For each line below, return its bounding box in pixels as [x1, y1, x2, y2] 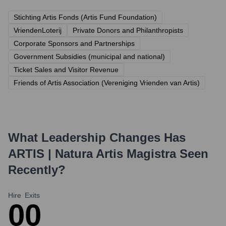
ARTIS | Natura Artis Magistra [8, 147, 176, 160]
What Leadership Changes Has [8, 131, 186, 144]
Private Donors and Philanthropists [73, 26, 183, 34]
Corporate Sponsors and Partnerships [14, 39, 135, 47]
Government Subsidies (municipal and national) [14, 52, 165, 61]
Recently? [8, 163, 66, 177]
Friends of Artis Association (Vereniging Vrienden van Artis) [14, 79, 200, 87]
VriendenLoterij [14, 26, 62, 34]
